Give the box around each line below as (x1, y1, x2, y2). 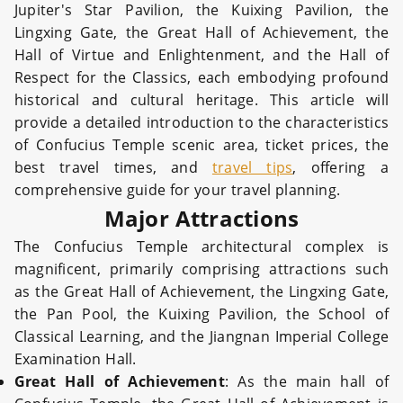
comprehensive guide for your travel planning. (14, 180, 341, 201)
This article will (270, 90, 389, 111)
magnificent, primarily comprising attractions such (14, 259, 389, 280)
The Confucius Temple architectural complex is (14, 237, 389, 257)
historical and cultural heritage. (14, 90, 270, 111)
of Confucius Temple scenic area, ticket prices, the (14, 135, 389, 156)
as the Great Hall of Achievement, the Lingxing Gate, (14, 282, 389, 302)
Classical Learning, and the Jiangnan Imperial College (14, 327, 389, 347)
